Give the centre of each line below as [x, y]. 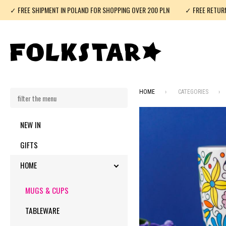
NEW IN [31, 125]
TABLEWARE [42, 210]
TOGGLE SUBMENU [64, 165]
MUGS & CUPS [47, 190]
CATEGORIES [193, 92]
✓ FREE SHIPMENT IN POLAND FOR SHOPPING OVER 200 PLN [90, 10]
